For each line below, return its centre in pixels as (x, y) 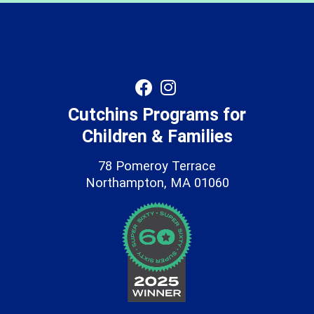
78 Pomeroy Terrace (157, 165)
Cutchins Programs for (157, 114)
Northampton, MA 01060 (157, 182)
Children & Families (157, 136)
